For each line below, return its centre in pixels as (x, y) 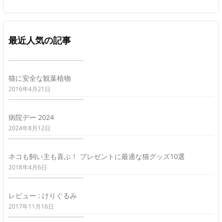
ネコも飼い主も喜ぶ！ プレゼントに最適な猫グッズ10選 (97, 156)
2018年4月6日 (28, 167)
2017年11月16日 (31, 206)
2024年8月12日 (29, 128)
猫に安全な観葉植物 (40, 78)
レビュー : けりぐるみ (43, 195)
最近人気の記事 (40, 40)
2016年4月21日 (29, 89)
